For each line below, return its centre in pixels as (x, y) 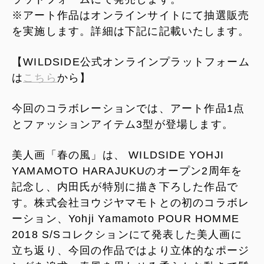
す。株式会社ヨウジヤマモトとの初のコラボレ (131, 202)
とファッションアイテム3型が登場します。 (123, 124)
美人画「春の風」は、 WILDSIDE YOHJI (118, 155)
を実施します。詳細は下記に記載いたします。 (131, 31)
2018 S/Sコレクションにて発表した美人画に (127, 234)
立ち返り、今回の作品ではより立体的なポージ (131, 250)
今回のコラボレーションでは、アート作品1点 (128, 108)
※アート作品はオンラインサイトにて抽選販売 (131, 15)
